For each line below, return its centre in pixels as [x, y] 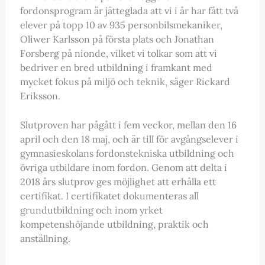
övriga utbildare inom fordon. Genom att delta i [123, 168]
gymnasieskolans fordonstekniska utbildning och [127, 153]
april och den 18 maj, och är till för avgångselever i [129, 139]
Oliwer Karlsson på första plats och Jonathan [117, 39]
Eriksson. [40, 96]
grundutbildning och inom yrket [91, 210]
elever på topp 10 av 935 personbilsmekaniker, [121, 25]
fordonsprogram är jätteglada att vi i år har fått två [129, 10]
